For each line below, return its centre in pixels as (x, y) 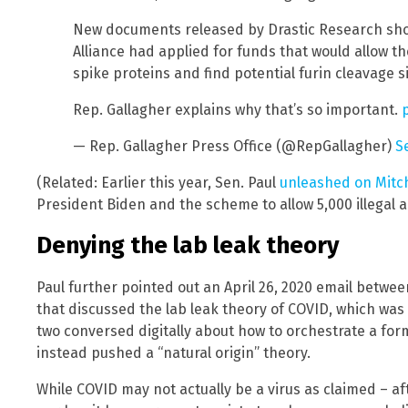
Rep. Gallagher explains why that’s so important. (237, 109)
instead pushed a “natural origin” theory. (173, 352)
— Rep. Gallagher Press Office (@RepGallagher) (234, 146)
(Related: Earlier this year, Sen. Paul (158, 182)
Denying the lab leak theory (188, 246)
